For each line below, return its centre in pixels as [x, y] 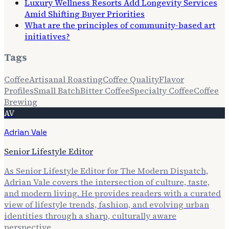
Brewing [21, 102]
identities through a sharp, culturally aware [90, 216]
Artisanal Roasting [66, 79]
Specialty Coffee [162, 91]
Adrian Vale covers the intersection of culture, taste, [107, 182]
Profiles [19, 91]
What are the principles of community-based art [120, 25]
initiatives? [47, 36]
